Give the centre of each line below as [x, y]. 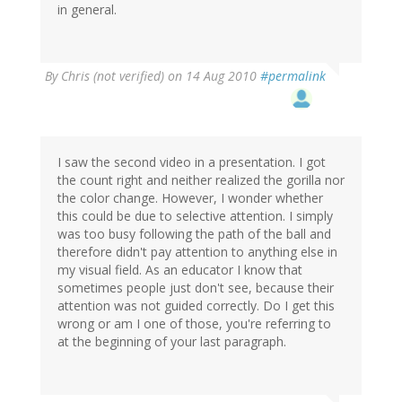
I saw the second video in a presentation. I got [192, 162]
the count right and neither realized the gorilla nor [201, 179]
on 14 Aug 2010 [212, 75]
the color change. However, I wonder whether [190, 197]
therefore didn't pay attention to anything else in [197, 251]
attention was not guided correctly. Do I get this [196, 305]
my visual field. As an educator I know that [180, 269]
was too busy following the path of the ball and [194, 233]
